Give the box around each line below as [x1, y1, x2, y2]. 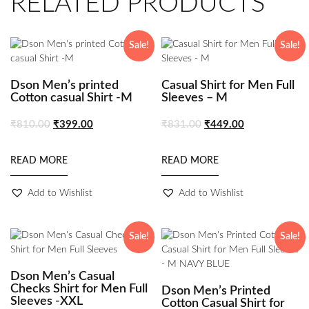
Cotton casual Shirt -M [10, 91, 132, 104]
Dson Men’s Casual [10, 270, 114, 283]
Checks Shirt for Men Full [10, 283, 148, 296]
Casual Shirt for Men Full [161, 79, 295, 92]
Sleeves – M [161, 91, 228, 104]
